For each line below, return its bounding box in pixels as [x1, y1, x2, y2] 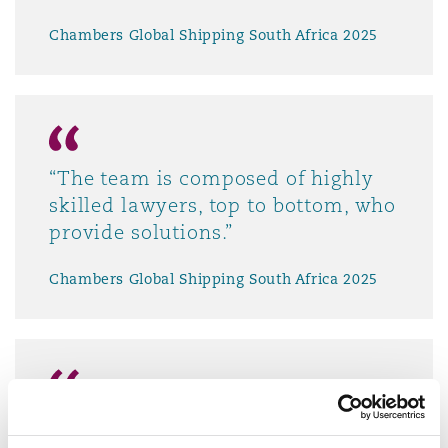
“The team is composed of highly [49, 166, 374, 191]
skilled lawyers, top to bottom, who [49, 193, 397, 218]
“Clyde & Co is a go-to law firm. [49, 410, 359, 435]
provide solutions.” [49, 220, 234, 245]
